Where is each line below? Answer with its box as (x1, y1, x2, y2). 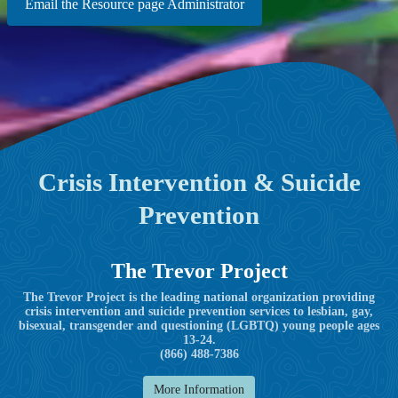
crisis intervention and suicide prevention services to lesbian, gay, (25, 304, 373, 318)
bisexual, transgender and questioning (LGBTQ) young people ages (19, 318, 379, 332)
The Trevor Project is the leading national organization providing (23, 290, 375, 304)
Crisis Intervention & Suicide (37, 167, 361, 196)
